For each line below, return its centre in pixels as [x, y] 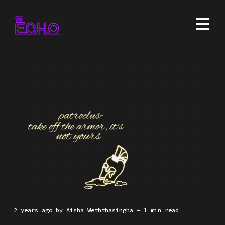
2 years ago [34, 210]
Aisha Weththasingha [99, 210]
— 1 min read [157, 210]
